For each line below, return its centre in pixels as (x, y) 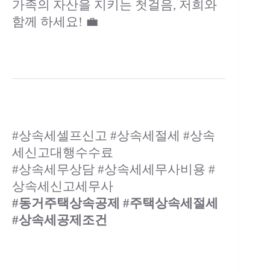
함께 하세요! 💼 (55, 22)
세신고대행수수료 (63, 152)
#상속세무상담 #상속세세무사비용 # (114, 169)
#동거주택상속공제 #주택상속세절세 (115, 203)
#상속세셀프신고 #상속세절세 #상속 (114, 136)
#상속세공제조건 (60, 220)
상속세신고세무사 (63, 186)
